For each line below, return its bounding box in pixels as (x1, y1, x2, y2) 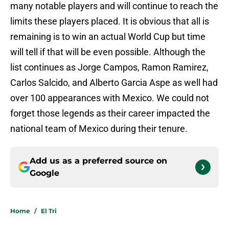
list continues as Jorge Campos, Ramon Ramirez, (10, 62, 209, 73)
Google (30, 168, 59, 178)
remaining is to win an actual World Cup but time (10, 31, 205, 42)
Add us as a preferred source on (30, 156, 167, 166)
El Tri (41, 207, 57, 215)
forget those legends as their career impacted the (10, 108, 210, 119)
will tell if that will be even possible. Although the (10, 47, 205, 58)
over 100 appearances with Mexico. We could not (10, 93, 209, 104)
